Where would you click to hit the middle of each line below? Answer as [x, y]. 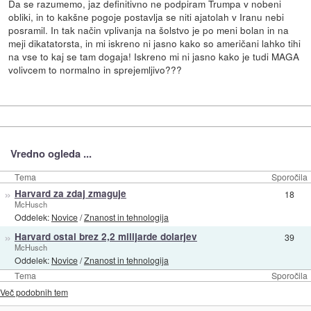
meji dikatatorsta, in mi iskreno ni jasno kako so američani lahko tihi [155, 43]
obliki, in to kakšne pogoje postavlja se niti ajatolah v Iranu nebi [146, 16]
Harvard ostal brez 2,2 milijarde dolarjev [106, 236]
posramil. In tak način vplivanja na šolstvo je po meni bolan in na [149, 30]
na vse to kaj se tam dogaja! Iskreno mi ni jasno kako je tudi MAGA [154, 56]
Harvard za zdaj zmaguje [70, 193]
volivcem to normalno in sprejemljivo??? [95, 69]
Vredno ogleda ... [51, 154]
